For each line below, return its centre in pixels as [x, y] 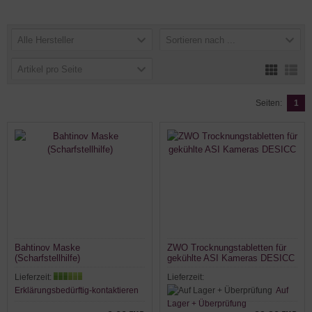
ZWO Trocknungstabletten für [227, 247]
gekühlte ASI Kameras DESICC [231, 258]
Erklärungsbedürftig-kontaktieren [77, 290]
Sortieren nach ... [201, 40]
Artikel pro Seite [50, 69]
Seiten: [269, 103]
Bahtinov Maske [47, 247]
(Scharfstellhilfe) [47, 258]
